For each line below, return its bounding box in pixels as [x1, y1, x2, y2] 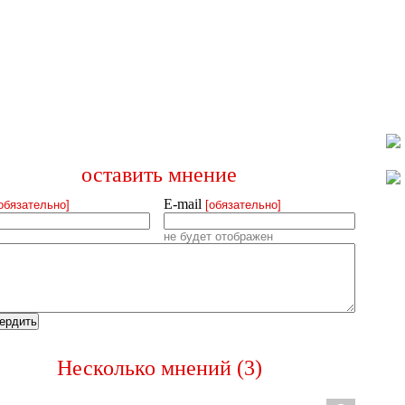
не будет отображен [163, 230, 273, 243]
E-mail [163, 196, 205, 212]
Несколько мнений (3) [56, 356, 262, 380]
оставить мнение [81, 163, 238, 186]
